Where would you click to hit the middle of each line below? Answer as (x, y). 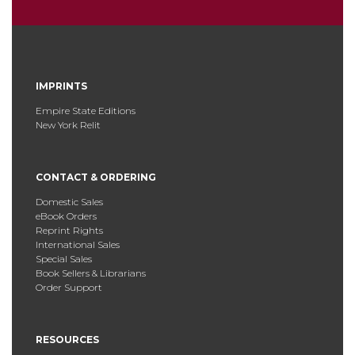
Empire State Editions (86, 111)
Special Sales (64, 259)
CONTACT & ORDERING (96, 177)
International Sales (78, 245)
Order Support (69, 288)
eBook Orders (66, 216)
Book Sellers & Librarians (91, 273)
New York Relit (68, 125)
